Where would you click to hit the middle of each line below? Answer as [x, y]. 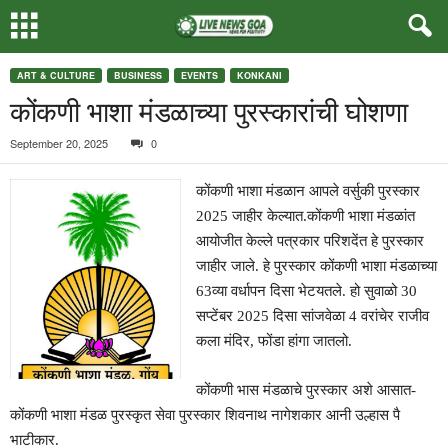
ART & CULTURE [56, 75]
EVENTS [199, 75]
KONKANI [259, 75]
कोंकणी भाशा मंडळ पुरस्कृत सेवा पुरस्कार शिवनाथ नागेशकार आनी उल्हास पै [205, 415]
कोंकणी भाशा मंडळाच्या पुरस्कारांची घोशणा [209, 110]
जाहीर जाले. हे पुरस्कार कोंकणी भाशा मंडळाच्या [317, 266]
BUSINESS [138, 75]
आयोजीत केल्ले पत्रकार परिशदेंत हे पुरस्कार [310, 241]
